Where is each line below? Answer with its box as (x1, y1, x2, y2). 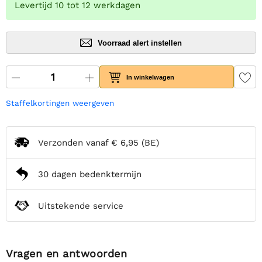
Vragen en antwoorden (6, 247, 127, 260)
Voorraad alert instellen (98, 38, 182, 47)
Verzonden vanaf (38, 137, 111, 148)
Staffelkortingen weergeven (6, 98, 114, 108)
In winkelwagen (126, 73, 175, 81)
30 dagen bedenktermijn (38, 168, 142, 180)
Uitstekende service (38, 200, 123, 211)
